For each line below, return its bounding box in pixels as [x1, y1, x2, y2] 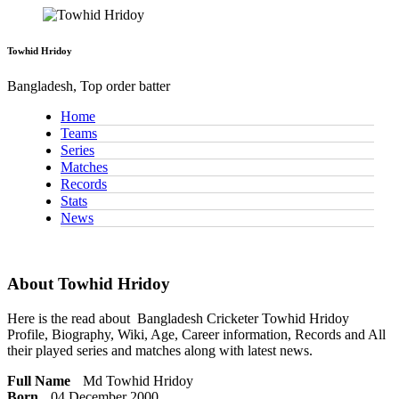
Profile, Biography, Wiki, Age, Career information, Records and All [7, 326, 386, 342]
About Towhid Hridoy [7, 274, 170, 294]
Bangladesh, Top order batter [7, 78, 170, 94]
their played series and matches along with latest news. [7, 342, 313, 358]
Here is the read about [7, 310, 137, 326]
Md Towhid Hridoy [83, 372, 193, 388]
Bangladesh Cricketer [137, 310, 262, 326]
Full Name [7, 372, 70, 388]
